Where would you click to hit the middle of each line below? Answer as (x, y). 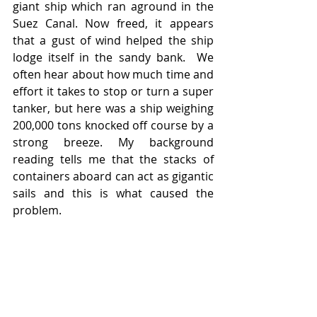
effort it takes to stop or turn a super (113, 91)
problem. (37, 210)
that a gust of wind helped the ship (113, 40)
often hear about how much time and (113, 74)
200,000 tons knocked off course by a (113, 125)
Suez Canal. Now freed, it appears (113, 23)
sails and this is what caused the (113, 193)
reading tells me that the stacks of (113, 159)
